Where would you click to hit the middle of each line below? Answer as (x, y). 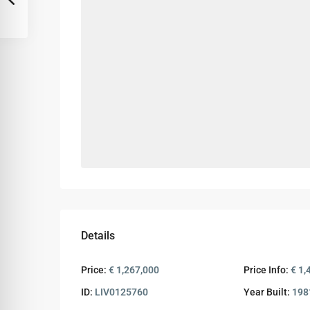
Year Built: (266, 292)
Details (98, 236)
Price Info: (266, 270)
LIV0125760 (120, 292)
